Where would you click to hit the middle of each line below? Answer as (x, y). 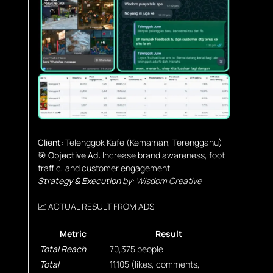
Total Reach (62, 249)
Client (49, 142)
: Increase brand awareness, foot (161, 155)
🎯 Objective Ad (68, 155)
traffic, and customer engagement (104, 168)
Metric (73, 233)
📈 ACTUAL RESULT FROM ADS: (97, 206)
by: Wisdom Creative (161, 180)
